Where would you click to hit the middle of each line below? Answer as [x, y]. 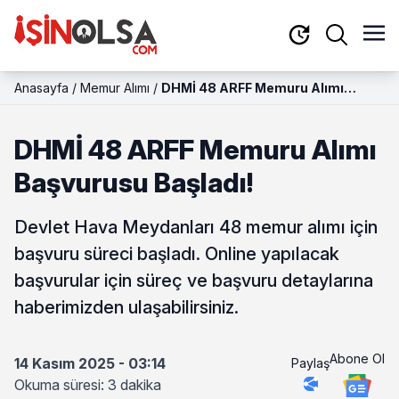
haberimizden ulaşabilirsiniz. [126, 307]
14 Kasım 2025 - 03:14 [90, 363]
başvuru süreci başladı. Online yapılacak [177, 254]
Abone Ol [357, 358]
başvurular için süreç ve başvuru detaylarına [194, 281]
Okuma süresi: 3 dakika [88, 385]
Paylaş [310, 362]
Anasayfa [41, 88]
